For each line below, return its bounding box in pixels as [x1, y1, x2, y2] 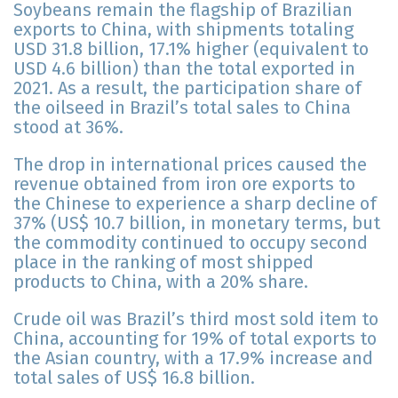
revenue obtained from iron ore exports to [13, 173, 355, 195]
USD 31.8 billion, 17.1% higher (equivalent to [13, 38, 369, 60]
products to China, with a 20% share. [13, 271, 308, 293]
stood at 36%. [13, 116, 123, 139]
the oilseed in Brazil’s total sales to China [13, 97, 351, 119]
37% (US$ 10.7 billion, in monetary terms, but [13, 212, 380, 235]
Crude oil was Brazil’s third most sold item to [13, 308, 378, 330]
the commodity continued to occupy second [13, 232, 368, 254]
